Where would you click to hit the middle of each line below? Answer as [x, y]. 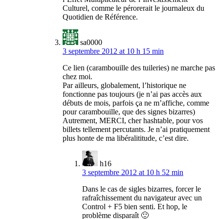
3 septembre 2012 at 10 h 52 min [133, 173]
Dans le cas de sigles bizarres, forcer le [142, 189]
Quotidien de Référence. [100, 17]
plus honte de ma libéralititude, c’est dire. [126, 138]
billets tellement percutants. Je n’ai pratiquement [136, 130]
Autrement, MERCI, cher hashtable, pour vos [133, 121]
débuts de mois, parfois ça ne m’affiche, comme [136, 103]
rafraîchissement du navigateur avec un [142, 198]
